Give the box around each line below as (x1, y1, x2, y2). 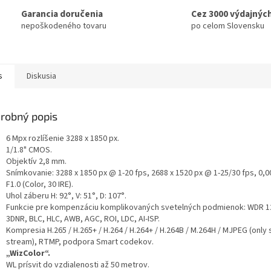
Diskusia (27, 70, 56, 83)
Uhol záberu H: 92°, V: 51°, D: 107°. (6, 190, 126, 203)
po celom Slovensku (191, 19, 264, 32)
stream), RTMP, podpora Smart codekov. (6, 236, 154, 249)
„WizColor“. (6, 247, 50, 260)
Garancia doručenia (21, 7, 103, 21)
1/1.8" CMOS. (6, 144, 52, 157)
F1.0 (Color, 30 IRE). (6, 178, 73, 191)
